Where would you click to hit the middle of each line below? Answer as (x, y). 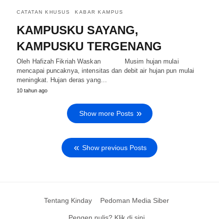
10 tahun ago (32, 90)
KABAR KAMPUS (99, 12)
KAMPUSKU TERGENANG (89, 46)
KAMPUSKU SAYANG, (77, 30)
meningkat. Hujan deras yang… (62, 80)
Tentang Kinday (68, 200)
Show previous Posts (114, 147)
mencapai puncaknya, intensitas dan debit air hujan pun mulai (106, 70)
